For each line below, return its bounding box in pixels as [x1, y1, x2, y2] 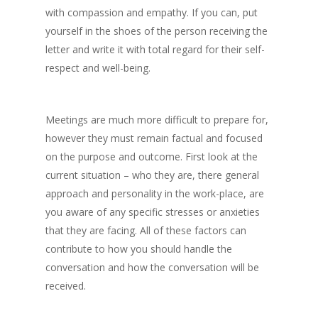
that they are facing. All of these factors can [45, 224, 246, 237]
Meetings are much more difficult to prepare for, [45, 113, 268, 126]
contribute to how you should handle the [45, 242, 232, 256]
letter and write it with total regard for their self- [45, 43, 265, 56]
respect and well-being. [45, 61, 150, 75]
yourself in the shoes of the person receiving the [45, 24, 268, 38]
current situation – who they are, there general [45, 168, 259, 182]
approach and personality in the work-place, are [45, 187, 264, 200]
